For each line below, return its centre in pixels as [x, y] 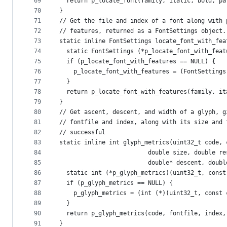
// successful [82, 133]
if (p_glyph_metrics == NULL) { [116, 183]
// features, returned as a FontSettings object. [143, 31]
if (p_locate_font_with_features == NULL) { [137, 62]
